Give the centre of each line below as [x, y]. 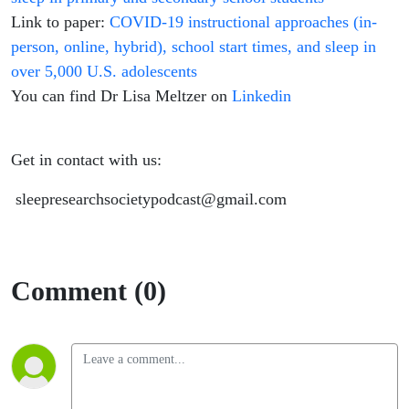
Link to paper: [60, 22]
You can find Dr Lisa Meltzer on [121, 96]
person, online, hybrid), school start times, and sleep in [194, 47]
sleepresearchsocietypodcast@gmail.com [151, 199]
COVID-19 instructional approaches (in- [243, 22]
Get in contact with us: [89, 160]
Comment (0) [89, 291]
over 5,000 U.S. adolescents [104, 72]
